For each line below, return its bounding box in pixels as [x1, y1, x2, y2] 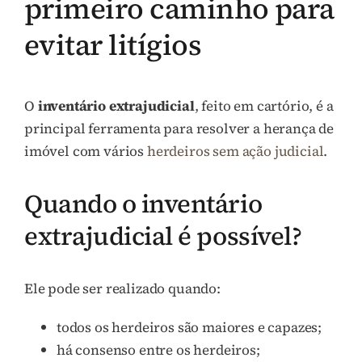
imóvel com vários [24, 141, 147, 161]
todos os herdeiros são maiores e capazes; [57, 318, 322, 338]
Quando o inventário [24, 186, 263, 221]
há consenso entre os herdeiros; [57, 340, 260, 360]
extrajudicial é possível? [24, 218, 302, 253]
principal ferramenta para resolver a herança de [24, 118, 335, 138]
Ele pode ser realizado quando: [24, 279, 221, 299]
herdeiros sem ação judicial [146, 141, 324, 161]
